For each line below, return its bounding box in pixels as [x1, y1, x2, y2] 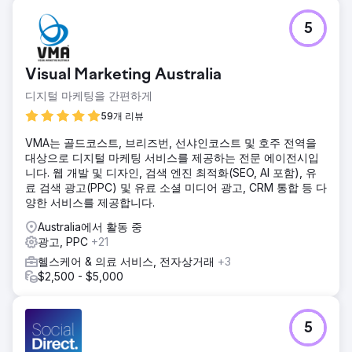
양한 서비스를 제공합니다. [25, 195, 155, 209]
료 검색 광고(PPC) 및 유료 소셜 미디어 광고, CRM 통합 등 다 [25, 180, 327, 194]
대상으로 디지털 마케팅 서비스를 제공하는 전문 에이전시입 [25, 150, 319, 164]
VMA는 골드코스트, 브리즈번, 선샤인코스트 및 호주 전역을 [25, 135, 317, 149]
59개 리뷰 [101, 109, 144, 122]
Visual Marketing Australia [25, 66, 222, 84]
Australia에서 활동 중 [38, 219, 142, 233]
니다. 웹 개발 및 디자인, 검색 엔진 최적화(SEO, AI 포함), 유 [25, 165, 317, 179]
